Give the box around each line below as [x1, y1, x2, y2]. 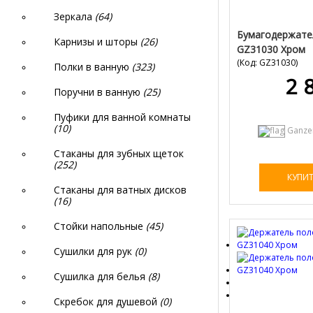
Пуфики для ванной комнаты [54, 110, 191, 124]
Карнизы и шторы [54, 35, 140, 48]
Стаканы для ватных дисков [54, 183, 187, 196]
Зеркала [54, 10, 95, 23]
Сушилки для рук [54, 245, 135, 258]
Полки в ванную [54, 60, 132, 73]
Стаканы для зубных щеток [54, 147, 184, 160]
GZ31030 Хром [237, 42, 305, 56]
